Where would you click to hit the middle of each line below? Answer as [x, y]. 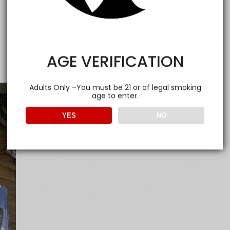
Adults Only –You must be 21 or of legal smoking [115, 88]
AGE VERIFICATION [115, 61]
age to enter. [115, 96]
